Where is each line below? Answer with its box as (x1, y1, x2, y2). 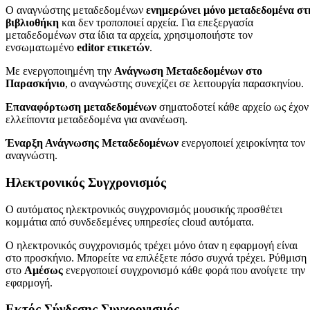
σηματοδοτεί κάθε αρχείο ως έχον (156, 101, 309, 113)
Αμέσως (24, 264, 63, 276)
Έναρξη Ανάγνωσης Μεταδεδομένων (6, 137, 179, 149)
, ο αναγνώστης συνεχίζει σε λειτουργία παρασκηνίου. (65, 77, 304, 90)
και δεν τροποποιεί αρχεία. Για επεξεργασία (59, 17, 253, 29)
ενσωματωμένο (6, 42, 77, 54)
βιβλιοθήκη (6, 17, 59, 29)
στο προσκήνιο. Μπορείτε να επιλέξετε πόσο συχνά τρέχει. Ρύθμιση (6, 251, 307, 264)
